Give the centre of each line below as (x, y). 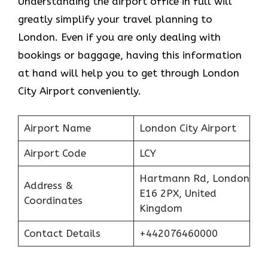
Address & (48, 185)
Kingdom (161, 208)
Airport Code (55, 153)
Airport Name (57, 128)
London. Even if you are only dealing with (119, 37)
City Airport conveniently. (80, 91)
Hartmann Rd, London (194, 178)
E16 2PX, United (178, 193)
